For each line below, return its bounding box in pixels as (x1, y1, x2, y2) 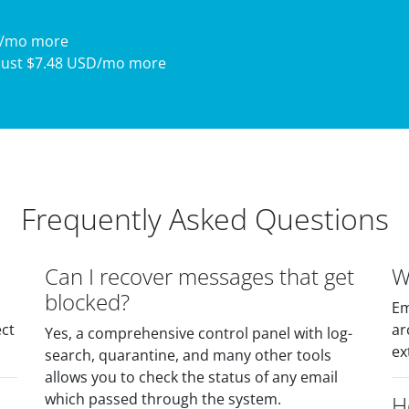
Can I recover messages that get (45, 261, 354, 291)
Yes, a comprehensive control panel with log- (45, 323, 352, 343)
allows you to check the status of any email (45, 367, 338, 387)
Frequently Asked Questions (20, 199, 389, 238)
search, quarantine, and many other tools (45, 345, 331, 365)
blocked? (45, 287, 130, 317)
